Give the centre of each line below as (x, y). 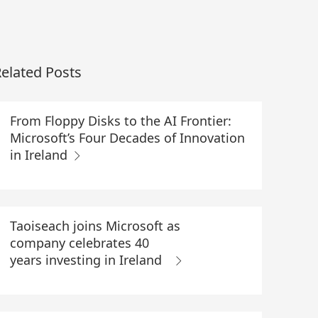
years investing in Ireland (91, 260)
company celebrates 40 (79, 243)
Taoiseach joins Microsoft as (95, 226)
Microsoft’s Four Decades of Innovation (127, 138)
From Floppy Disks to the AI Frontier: (120, 121)
